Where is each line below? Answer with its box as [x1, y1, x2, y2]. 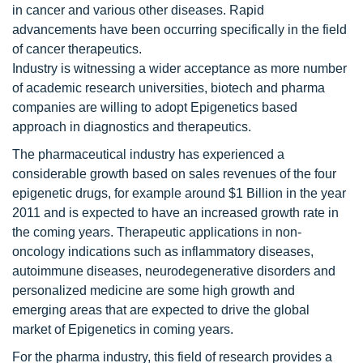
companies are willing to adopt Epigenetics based [12, 100, 297, 114]
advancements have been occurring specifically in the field [12, 23, 347, 36]
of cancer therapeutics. [12, 42, 142, 56]
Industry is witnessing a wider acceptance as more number [12, 62, 347, 75]
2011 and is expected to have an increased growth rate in [12, 206, 339, 220]
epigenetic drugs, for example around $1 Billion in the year [12, 186, 346, 200]
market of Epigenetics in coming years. [12, 322, 233, 336]
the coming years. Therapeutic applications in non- [12, 225, 301, 239]
